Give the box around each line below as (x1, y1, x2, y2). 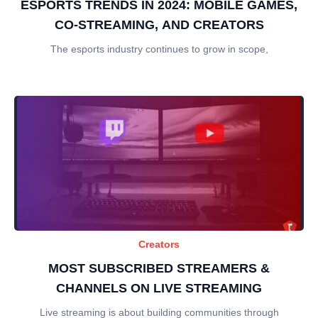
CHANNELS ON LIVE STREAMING (56, 280, 262, 295)
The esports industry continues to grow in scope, (50, 43, 268, 55)
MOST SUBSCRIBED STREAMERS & (48, 261, 270, 275)
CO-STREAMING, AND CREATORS (54, 17, 264, 32)
